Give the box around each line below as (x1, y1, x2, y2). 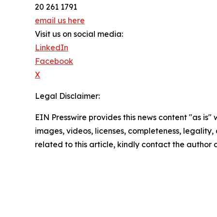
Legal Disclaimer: (35, 91, 100, 101)
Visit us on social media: (35, 29, 123, 39)
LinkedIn (35, 43, 68, 53)
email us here (35, 15, 85, 26)
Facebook (35, 56, 73, 66)
